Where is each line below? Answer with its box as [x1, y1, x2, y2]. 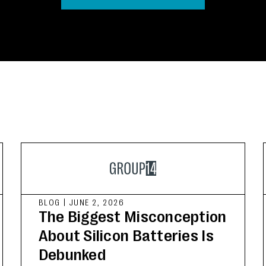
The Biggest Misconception [38, 207, 227, 225]
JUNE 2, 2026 [68, 197, 125, 207]
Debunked [38, 245, 106, 263]
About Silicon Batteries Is [38, 226, 214, 244]
